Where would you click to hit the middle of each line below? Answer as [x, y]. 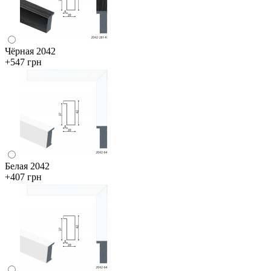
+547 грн [23, 62]
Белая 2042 [27, 166]
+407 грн [23, 177]
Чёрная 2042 [30, 51]
